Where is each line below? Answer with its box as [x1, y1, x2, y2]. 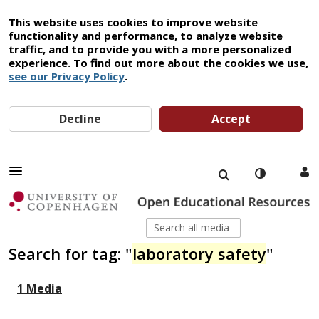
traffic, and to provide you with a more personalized [9, 42, 291, 56]
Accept [211, 111, 251, 127]
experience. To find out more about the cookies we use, [9, 56, 308, 70]
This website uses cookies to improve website [9, 15, 258, 29]
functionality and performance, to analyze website [9, 28, 283, 43]
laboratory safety [132, 243, 266, 265]
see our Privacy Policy [9, 69, 125, 83]
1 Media [17, 281, 62, 297]
